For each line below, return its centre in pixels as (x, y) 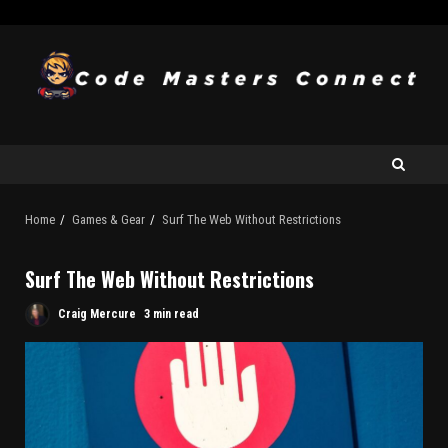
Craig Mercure (95, 314)
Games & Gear (108, 220)
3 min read (171, 314)
